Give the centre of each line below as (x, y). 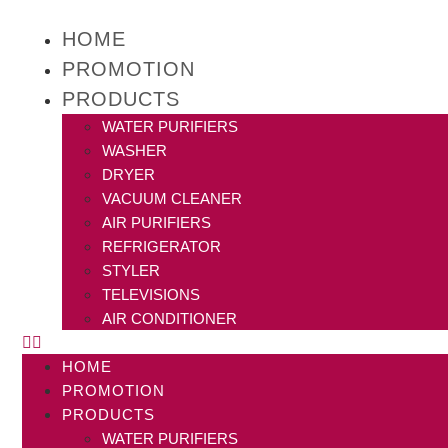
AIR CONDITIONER (170, 319)
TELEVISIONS (151, 295)
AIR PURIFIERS (157, 223)
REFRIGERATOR (162, 247)
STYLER (131, 271)
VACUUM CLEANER (172, 199)
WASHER (135, 151)
